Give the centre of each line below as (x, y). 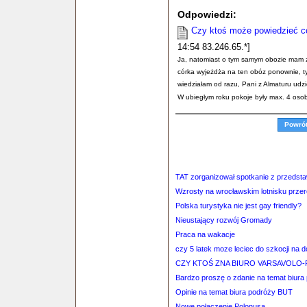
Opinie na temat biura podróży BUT (234, 292)
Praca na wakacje (205, 234)
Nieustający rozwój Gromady (224, 220)
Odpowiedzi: (207, 14)
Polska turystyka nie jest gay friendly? (238, 206)
